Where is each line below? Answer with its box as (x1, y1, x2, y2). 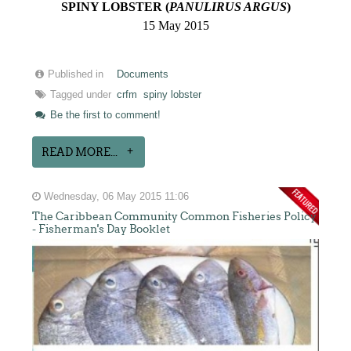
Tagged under (50, 89, 112, 101)
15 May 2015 (142, 19, 209, 33)
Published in (48, 69, 104, 81)
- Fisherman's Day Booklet (32, 223, 171, 236)
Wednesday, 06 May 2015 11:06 (41, 191, 190, 203)
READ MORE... (42, 146, 118, 159)
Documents (117, 69, 169, 81)
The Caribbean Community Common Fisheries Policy (32, 210, 317, 223)
